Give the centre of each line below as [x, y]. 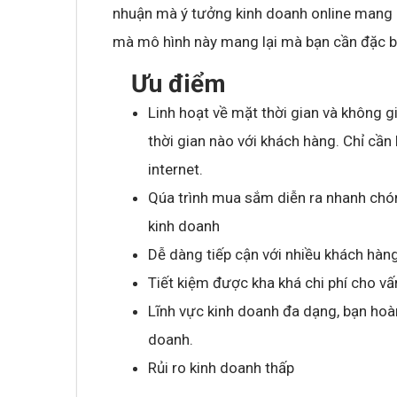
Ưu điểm [172, 83]
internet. [175, 169]
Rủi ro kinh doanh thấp [221, 367]
